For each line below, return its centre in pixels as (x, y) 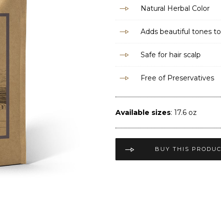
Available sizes (143, 112)
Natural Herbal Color (175, 8)
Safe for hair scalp (171, 55)
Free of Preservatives (177, 78)
